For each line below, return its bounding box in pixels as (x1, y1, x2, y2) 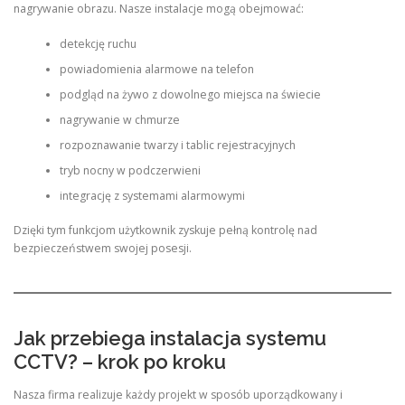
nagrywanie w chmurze (59, 111, 180, 127)
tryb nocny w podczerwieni (59, 162, 201, 178)
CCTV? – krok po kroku (14, 350, 226, 374)
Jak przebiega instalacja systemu (14, 326, 326, 351)
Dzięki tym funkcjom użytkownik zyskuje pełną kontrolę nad (14, 221, 317, 238)
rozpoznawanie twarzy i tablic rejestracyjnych (59, 137, 296, 153)
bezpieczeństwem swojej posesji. (14, 240, 192, 256)
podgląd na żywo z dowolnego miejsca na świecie (59, 86, 321, 102)
